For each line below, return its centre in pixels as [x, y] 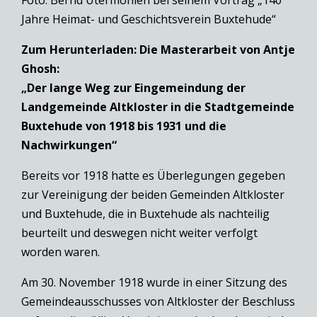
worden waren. [60, 252]
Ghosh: [40, 68]
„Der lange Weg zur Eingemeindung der [133, 87]
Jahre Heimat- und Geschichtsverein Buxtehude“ [149, 19]
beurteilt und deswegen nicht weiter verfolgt [139, 232]
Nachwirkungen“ [69, 145]
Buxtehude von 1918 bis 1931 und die [124, 126]
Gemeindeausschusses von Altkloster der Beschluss [158, 301]
